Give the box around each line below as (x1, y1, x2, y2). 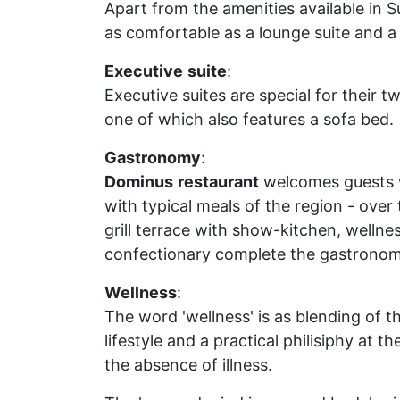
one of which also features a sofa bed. (104, 110, 394, 129)
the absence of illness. (104, 355, 272, 374)
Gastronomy (104, 148, 201, 167)
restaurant (178, 172, 259, 191)
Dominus (104, 172, 173, 191)
